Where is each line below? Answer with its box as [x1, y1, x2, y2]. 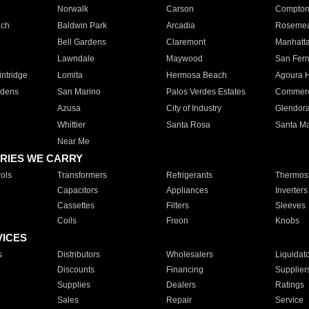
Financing [166, 265, 203, 275]
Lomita [57, 70, 83, 80]
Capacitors [57, 186, 98, 195]
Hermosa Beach [166, 70, 227, 80]
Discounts [57, 265, 94, 275]
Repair [166, 295, 192, 305]
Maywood [166, 54, 203, 63]
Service [275, 295, 303, 305]
